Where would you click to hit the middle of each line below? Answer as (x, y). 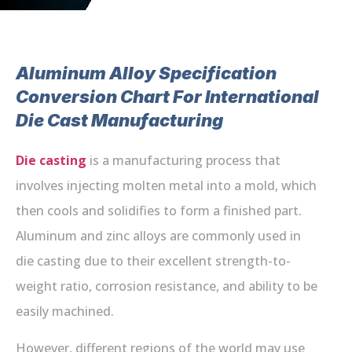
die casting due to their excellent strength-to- (153, 261)
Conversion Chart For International (167, 97)
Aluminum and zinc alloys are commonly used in (158, 236)
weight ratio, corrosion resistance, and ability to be (167, 286)
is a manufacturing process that (183, 161)
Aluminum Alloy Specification (146, 73)
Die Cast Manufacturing (119, 121)
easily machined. (65, 312)
